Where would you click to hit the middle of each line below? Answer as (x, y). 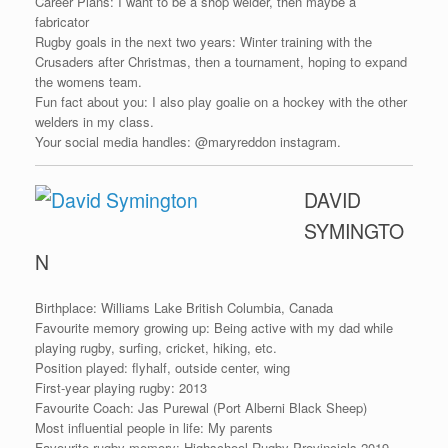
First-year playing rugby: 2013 (121, 387)
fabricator (62, 21)
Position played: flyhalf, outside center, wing (162, 367)
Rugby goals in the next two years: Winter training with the (203, 41)
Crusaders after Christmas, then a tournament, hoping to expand (221, 61)
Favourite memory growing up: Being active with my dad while (214, 327)
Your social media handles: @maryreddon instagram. (188, 141)
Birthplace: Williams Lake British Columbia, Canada (184, 307)
